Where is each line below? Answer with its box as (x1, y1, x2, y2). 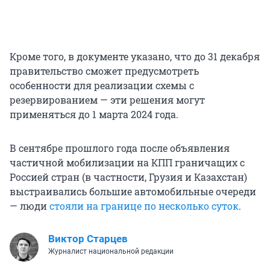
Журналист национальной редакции (48, 246, 174, 256)
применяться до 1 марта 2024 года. (10, 107, 178, 121)
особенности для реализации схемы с (10, 78, 194, 92)
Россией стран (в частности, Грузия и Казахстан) (10, 170, 247, 183)
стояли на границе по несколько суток (49, 199, 239, 212)
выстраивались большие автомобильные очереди (10, 184, 256, 198)
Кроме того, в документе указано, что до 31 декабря (10, 49, 260, 63)
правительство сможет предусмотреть (10, 64, 199, 77)
